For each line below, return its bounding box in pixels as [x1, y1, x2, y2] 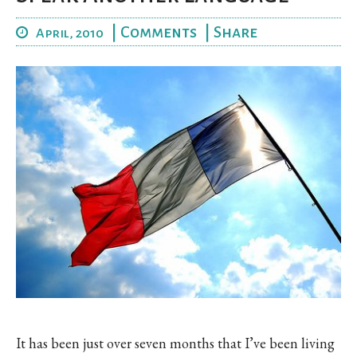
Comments [120, 22, 197, 41]
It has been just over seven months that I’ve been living [16, 334, 335, 353]
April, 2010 [36, 25, 104, 41]
